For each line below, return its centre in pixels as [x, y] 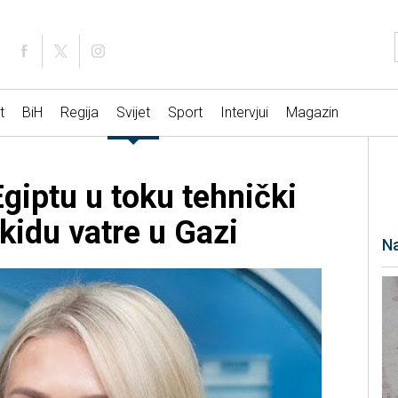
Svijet [133, 113]
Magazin [312, 113]
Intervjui [244, 113]
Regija [79, 113]
